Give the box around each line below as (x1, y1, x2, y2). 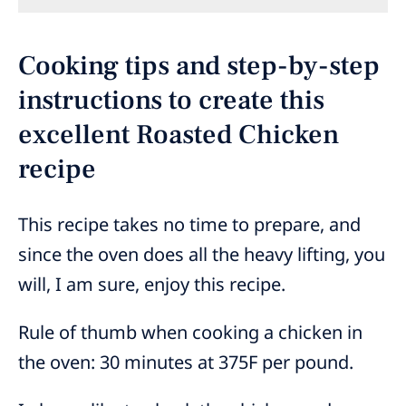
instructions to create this (18, 82, 324, 119)
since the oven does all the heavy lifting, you (18, 242, 385, 267)
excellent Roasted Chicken (18, 117, 339, 153)
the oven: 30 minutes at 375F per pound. (18, 350, 353, 375)
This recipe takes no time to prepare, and (18, 212, 361, 237)
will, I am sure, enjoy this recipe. (18, 272, 290, 297)
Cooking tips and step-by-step (18, 48, 380, 84)
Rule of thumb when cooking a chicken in (18, 320, 362, 345)
